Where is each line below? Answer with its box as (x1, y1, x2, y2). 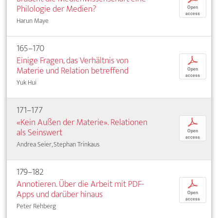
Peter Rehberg (17, 200, 56, 212)
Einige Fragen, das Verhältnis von (17, 53, 128, 68)
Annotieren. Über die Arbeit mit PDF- (17, 176, 144, 192)
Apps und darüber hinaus (17, 186, 103, 202)
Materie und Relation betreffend (17, 63, 128, 78)
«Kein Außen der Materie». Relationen (17, 114, 147, 130)
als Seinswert (17, 125, 62, 140)
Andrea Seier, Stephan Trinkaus (17, 138, 100, 150)
